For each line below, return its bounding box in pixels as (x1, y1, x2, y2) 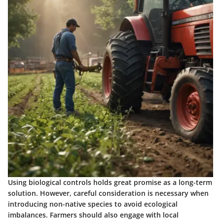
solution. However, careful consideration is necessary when (8, 188, 209, 198)
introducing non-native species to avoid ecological (8, 199, 178, 209)
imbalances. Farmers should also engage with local (8, 210, 179, 220)
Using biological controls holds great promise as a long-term (8, 178, 212, 187)
